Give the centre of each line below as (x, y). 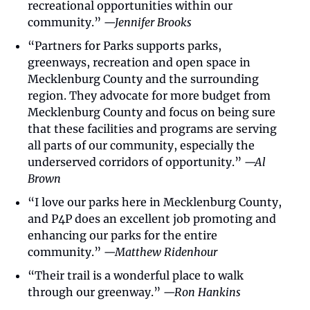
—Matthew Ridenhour (161, 252)
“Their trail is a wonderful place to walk (136, 275)
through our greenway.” (95, 292)
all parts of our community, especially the (141, 145)
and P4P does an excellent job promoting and (152, 218)
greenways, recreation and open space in (139, 62)
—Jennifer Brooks (148, 22)
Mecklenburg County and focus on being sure (152, 112)
